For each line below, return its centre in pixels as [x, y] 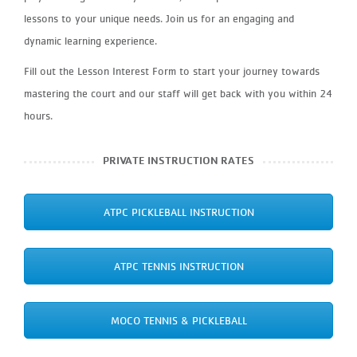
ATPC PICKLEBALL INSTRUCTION [178, 212]
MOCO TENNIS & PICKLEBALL [178, 320]
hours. [38, 116]
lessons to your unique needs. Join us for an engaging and [159, 19]
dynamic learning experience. [92, 41]
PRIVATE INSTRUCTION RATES [178, 161]
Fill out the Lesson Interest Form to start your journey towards [172, 71]
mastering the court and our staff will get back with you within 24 [178, 94]
